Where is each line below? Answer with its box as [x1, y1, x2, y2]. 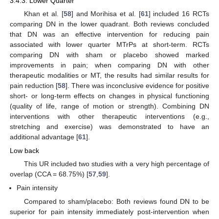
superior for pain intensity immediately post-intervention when [10, 208, 209, 216]
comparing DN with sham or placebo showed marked [10, 50, 209, 59]
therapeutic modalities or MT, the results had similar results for [10, 71, 209, 79]
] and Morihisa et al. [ [71, 9, 141, 18]
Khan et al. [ [23, 9, 64, 18]
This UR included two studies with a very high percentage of [23, 160, 209, 168]
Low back [10, 146, 39, 154]
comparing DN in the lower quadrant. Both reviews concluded [10, 20, 209, 28]
